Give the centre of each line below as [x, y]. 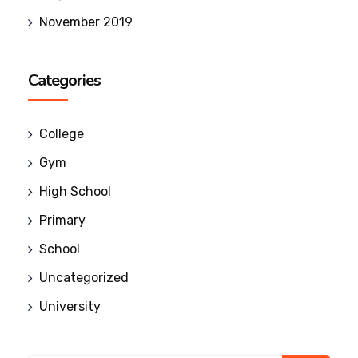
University [70, 307]
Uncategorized [84, 278]
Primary [62, 221]
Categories [64, 81]
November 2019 [86, 22]
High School [75, 192]
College [62, 134]
